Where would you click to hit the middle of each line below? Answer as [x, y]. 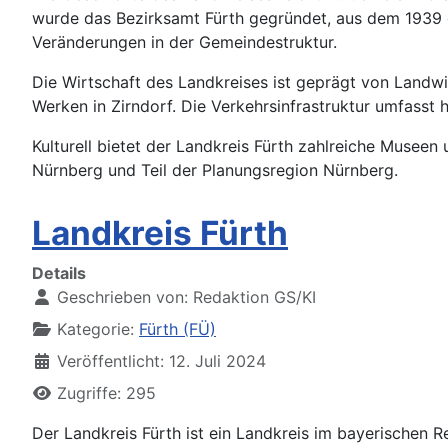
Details [59, 272]
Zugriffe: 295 [106, 392]
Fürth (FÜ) [177, 328]
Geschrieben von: [122, 296]
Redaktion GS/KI [254, 296]
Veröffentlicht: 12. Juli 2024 [161, 360]
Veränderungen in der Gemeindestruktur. [184, 41]
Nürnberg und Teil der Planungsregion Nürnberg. [215, 169]
